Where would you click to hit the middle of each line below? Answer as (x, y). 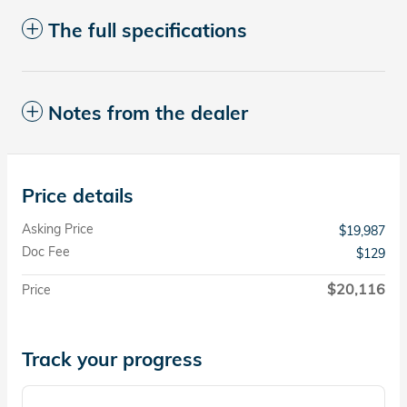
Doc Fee (46, 251)
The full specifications (148, 30)
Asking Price (58, 228)
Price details (78, 195)
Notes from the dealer (148, 112)
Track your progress (112, 358)
